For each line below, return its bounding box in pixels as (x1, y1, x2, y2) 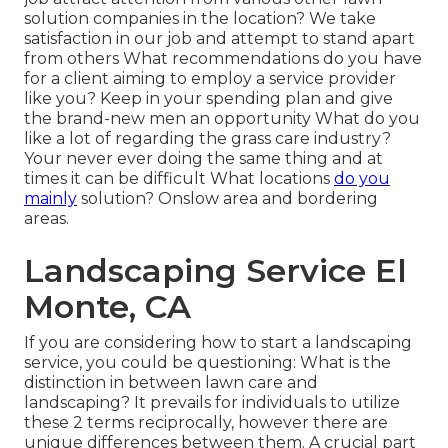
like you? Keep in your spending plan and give (24, 89, 393, 109)
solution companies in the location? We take (24, 9, 376, 29)
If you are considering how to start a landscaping (24, 333, 412, 353)
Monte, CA (24, 287, 191, 327)
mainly (24, 189, 77, 209)
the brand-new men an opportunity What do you (24, 109, 420, 129)
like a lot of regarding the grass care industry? (24, 129, 391, 149)
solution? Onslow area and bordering (77, 189, 378, 209)
